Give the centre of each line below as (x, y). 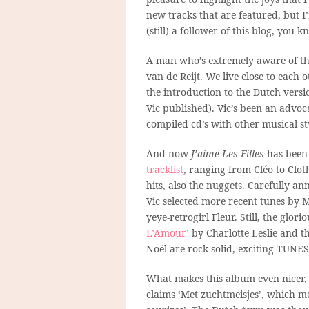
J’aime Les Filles (228, 153)
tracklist (165, 169)
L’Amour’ (168, 232)
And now (169, 153)
